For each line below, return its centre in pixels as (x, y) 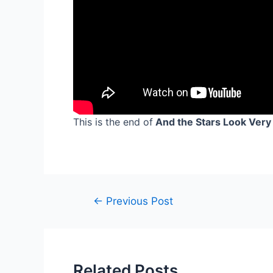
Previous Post (138, 201)
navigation (100, 216)
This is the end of (113, 122)
